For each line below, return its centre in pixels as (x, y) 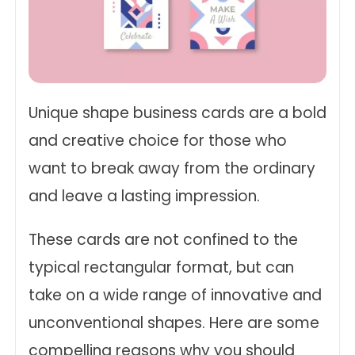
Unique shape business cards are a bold (177, 113)
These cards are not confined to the (163, 240)
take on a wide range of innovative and (175, 296)
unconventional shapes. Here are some (174, 323)
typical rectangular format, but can (161, 268)
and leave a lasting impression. (144, 197)
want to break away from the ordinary (172, 169)
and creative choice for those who (158, 141)
